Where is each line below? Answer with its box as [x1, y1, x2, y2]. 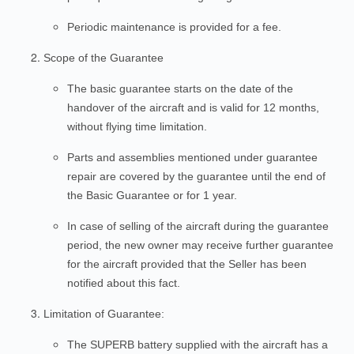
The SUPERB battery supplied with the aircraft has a [67, 338, 328, 351]
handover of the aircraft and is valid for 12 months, [67, 101, 319, 114]
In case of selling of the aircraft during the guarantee [67, 220, 329, 232]
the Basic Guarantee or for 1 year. [67, 189, 237, 201]
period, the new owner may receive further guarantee [67, 239, 333, 251]
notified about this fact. [67, 277, 180, 289]
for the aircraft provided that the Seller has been [67, 258, 307, 270]
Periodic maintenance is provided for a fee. [67, 21, 281, 33]
